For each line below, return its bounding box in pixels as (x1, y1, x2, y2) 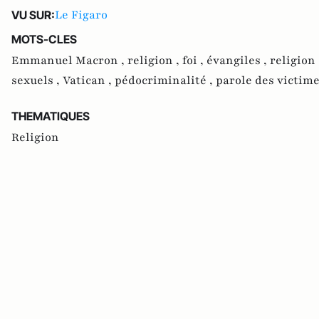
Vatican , (63, 73, 115, 89)
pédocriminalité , (115, 73, 216, 89)
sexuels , (11, 73, 63, 89)
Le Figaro (55, 7, 108, 23)
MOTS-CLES (11, 32, 77, 47)
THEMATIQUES (11, 109, 90, 124)
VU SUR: (11, 8, 55, 23)
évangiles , (206, 53, 270, 69)
